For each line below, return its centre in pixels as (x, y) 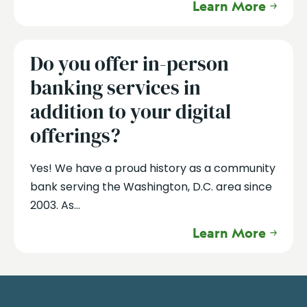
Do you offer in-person (129, 63)
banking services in (115, 87)
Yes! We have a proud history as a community (152, 169)
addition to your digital (130, 111)
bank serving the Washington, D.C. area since (151, 187)
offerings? (75, 135)
